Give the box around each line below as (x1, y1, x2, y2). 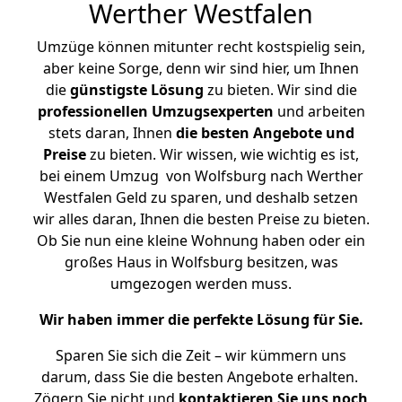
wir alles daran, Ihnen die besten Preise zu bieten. (32, 209, 370, 229)
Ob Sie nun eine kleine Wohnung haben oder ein (37, 231, 365, 250)
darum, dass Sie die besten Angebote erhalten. (40, 367, 362, 387)
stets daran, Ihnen (48, 123, 176, 143)
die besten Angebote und (175, 123, 354, 143)
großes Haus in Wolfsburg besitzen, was (64, 252, 338, 272)
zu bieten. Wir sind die (203, 80, 357, 100)
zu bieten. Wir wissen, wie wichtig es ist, (86, 144, 359, 164)
